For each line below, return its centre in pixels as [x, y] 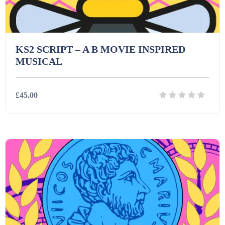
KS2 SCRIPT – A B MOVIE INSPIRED [100, 49]
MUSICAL [39, 61]
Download [139, 132]
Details [89, 132]
